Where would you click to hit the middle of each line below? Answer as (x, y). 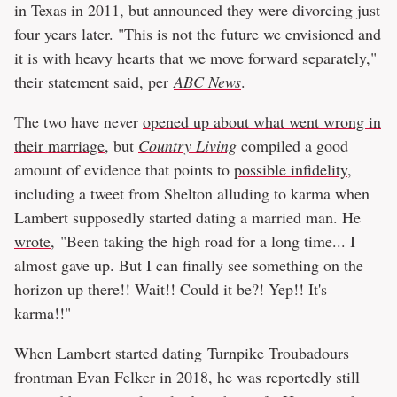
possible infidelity (291, 170)
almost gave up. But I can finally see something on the (189, 265)
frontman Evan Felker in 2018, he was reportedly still (187, 377)
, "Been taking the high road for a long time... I (203, 241)
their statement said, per (94, 82)
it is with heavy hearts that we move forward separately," (195, 58)
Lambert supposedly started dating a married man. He (187, 218)
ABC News (207, 82)
